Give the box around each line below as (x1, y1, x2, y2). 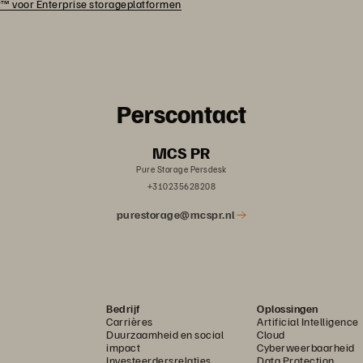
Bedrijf (106, 301, 140, 316)
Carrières (106, 314, 153, 329)
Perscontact (116, 98, 246, 130)
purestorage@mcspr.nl (116, 207, 237, 222)
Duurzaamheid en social (106, 327, 224, 342)
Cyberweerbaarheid (257, 340, 355, 355)
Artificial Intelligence (257, 314, 359, 329)
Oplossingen (257, 301, 318, 316)
